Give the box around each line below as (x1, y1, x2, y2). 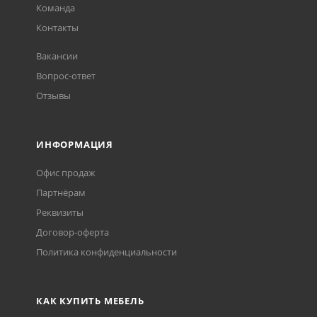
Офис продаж (36, 166, 96, 180)
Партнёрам (36, 186, 86, 200)
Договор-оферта (36, 226, 109, 239)
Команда (36, 1, 75, 15)
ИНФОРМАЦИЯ (36, 138, 113, 151)
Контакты (36, 21, 79, 35)
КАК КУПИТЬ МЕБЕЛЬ (36, 294, 144, 308)
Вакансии (36, 50, 78, 63)
